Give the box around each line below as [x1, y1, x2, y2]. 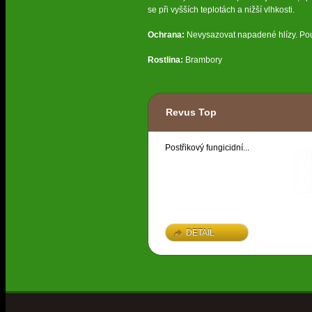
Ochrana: [148, 30, 185, 40]
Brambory [183, 55, 222, 65]
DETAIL [186, 228, 214, 238]
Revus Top [166, 107, 217, 118]
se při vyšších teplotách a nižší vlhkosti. [148, 5, 295, 15]
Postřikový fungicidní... [165, 143, 249, 153]
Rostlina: [148, 55, 183, 65]
